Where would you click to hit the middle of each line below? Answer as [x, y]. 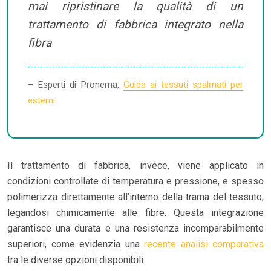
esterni [41, 100]
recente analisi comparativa [204, 244]
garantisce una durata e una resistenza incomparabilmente [135, 228]
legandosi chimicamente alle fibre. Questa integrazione [135, 212]
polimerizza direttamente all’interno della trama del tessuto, [135, 197]
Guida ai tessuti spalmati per [183, 84]
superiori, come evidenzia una [76, 244]
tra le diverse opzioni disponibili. [76, 260]
